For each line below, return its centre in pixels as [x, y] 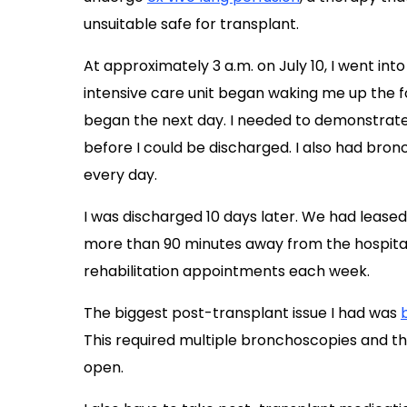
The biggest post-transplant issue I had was [242, 313]
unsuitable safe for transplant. [191, 24]
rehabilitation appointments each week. [227, 271]
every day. [120, 174]
